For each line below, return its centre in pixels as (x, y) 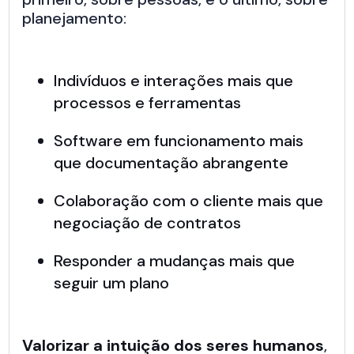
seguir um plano (112, 283)
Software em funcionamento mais (179, 141)
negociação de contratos (148, 223)
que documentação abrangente (171, 163)
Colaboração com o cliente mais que (189, 201)
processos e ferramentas (148, 103)
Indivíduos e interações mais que (174, 81)
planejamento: (75, 19)
